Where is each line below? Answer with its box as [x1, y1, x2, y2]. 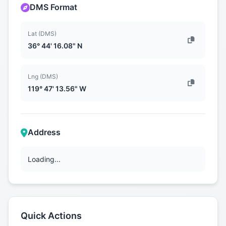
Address [28, 127, 61, 138]
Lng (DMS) [28, 73, 58, 81]
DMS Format [30, 2, 77, 13]
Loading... [28, 155, 61, 164]
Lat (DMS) [28, 30, 56, 38]
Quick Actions [21, 210, 82, 221]
